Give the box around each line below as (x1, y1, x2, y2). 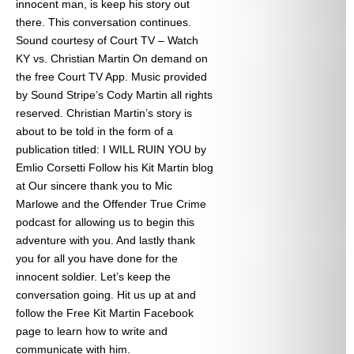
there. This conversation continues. (16, 16, 191, 29)
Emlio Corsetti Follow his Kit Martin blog (16, 161, 213, 175)
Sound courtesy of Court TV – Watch (16, 34, 198, 47)
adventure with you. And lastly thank (16, 234, 195, 247)
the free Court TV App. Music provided (16, 70, 207, 84)
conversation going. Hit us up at (16, 288, 177, 302)
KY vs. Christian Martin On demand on (16, 52, 208, 66)
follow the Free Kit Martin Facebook (16, 307, 194, 320)
